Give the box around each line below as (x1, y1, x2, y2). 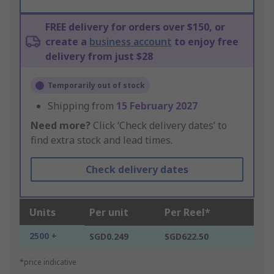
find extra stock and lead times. (31, 133, 172, 147)
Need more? (31, 119, 91, 133)
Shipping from (48, 99, 116, 113)
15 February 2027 (116, 99, 198, 113)
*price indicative (20, 257, 76, 268)
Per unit (89, 206, 128, 220)
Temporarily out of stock (48, 80, 145, 91)
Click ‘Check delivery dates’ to (91, 119, 227, 133)
